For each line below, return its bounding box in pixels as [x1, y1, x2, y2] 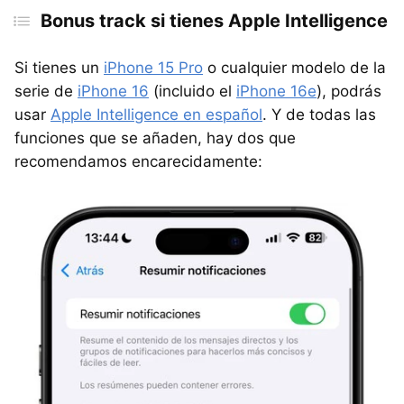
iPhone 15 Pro [104, 59, 203, 78]
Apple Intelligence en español [50, 106, 262, 124]
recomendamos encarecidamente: [14, 152, 262, 171]
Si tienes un [14, 59, 104, 78]
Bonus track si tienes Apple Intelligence [40, 10, 388, 32]
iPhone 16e [236, 82, 317, 101]
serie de [14, 82, 78, 101]
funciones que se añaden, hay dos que [14, 129, 296, 148]
